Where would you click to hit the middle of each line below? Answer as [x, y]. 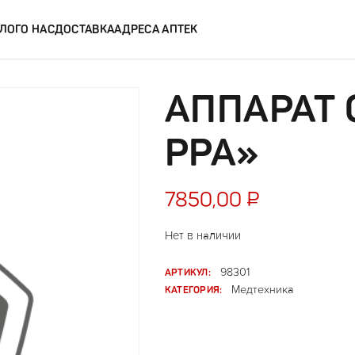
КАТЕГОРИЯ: [194, 290]
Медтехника [263, 290]
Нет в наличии [203, 235]
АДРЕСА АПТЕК [156, 29]
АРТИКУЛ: [188, 272]
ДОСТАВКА [84, 29]
